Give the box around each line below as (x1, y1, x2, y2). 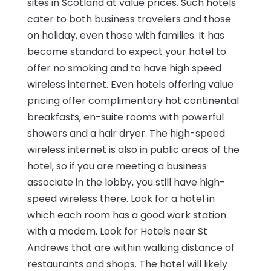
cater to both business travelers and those (27, 12, 231, 27)
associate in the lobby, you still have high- (27, 175, 225, 190)
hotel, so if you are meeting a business (27, 159, 207, 174)
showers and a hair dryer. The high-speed (27, 126, 225, 141)
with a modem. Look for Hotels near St (27, 224, 207, 239)
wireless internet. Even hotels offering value (27, 77, 233, 92)
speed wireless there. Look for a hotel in (27, 192, 215, 206)
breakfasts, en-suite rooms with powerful (27, 110, 224, 125)
